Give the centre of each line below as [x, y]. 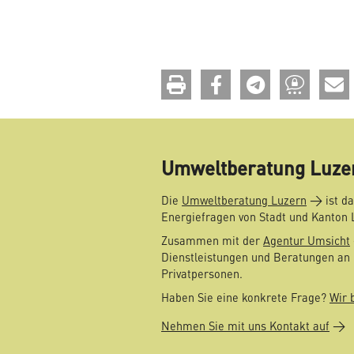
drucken [210, 80]
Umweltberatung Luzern [244, 200]
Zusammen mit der [212, 241]
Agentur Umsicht [307, 241]
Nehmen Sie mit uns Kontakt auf [245, 326]
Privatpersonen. [202, 274]
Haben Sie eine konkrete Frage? [245, 298]
